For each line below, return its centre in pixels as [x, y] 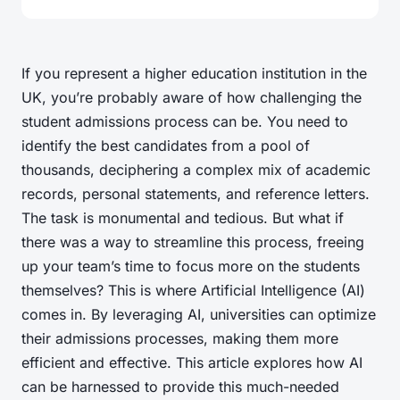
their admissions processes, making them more [180, 339]
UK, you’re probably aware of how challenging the [192, 98]
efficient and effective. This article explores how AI [192, 363]
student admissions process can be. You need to [185, 122]
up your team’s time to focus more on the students [191, 267]
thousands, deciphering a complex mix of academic [196, 170]
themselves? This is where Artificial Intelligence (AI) [193, 291]
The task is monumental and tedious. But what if [183, 218]
